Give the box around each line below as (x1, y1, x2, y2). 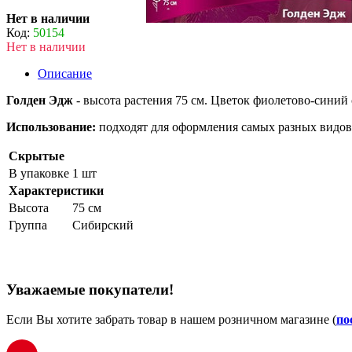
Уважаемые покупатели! (6, 280, 174, 298)
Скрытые (9, 148, 64, 163)
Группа (9, 218, 47, 232)
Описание (38, 66, 92, 80)
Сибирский (72, 218, 134, 232)
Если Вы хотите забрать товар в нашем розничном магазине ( (6, 313, 336, 327)
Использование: (6, 119, 96, 134)
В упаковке (9, 166, 69, 180)
